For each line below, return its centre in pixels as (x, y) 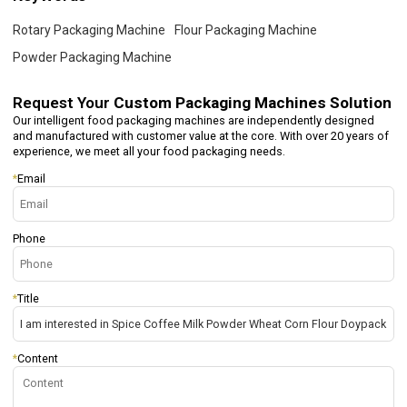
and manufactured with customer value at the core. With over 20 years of (201, 136)
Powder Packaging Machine (93, 57)
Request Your (64, 103)
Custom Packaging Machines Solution (253, 103)
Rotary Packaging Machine (89, 30)
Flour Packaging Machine (246, 30)
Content (38, 359)
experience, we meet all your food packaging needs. (149, 152)
